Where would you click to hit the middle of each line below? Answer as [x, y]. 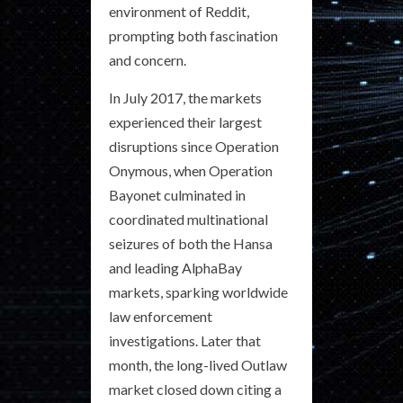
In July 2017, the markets [185, 98]
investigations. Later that [185, 340]
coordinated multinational [188, 219]
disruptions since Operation [194, 146]
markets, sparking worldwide [198, 292]
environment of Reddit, [179, 11]
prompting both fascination [193, 36]
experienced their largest [185, 122]
